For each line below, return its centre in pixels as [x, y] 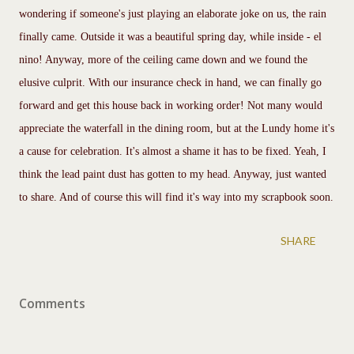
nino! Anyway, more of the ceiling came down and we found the [163, 59]
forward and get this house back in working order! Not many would [171, 105]
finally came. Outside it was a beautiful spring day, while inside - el [170, 36]
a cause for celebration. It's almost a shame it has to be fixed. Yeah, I [173, 151]
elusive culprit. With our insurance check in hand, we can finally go [170, 82]
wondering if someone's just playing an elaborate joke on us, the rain [173, 13]
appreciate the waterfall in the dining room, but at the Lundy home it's [177, 128]
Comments [52, 303]
